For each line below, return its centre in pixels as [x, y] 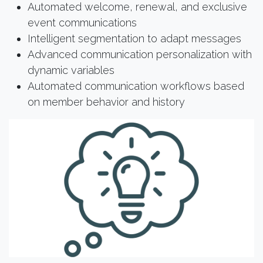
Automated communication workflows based [136, 86]
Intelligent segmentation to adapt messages [134, 38]
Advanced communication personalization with [140, 54]
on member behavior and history [106, 102]
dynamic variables [71, 70]
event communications [82, 22]
